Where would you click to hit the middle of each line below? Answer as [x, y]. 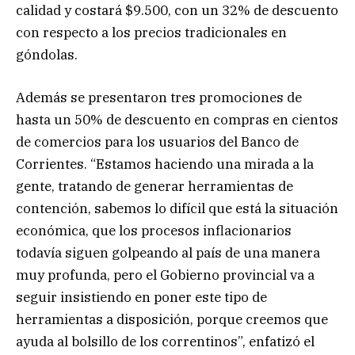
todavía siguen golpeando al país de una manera [168, 252]
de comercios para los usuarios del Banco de [157, 141]
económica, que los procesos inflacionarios [154, 230]
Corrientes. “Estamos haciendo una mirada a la [165, 164]
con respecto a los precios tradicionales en [151, 32]
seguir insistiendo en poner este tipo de [141, 297]
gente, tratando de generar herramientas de [155, 186]
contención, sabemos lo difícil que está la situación [177, 208]
